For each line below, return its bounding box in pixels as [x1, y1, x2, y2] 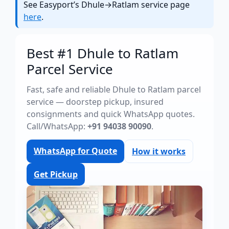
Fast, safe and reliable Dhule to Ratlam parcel [27, 84, 201, 95]
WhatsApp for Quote [34, 145, 117, 156]
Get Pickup [34, 169, 78, 180]
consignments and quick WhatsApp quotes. [27, 108, 195, 120]
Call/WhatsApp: [27, 121, 87, 132]
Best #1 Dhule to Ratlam [27, 44, 178, 62]
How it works [132, 146, 186, 157]
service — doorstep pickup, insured [27, 96, 164, 107]
